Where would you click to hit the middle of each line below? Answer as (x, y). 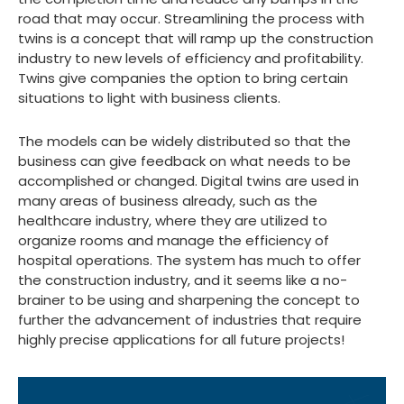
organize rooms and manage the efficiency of (174, 241)
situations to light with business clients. (149, 98)
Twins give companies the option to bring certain (183, 78)
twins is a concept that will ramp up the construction (196, 39)
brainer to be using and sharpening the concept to (189, 300)
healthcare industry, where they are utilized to (173, 221)
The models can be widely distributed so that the (184, 142)
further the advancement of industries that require (190, 320)
